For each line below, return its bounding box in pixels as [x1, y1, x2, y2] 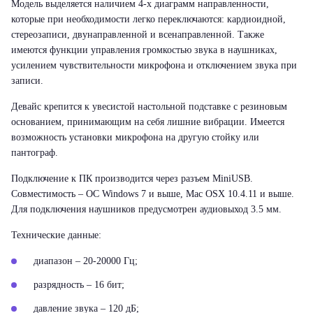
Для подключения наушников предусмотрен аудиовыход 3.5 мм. [11, 204, 282, 214]
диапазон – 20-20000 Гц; [34, 256, 138, 266]
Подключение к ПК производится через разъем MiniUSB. [11, 173, 253, 184]
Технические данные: [11, 230, 101, 240]
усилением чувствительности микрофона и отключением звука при [11, 60, 297, 71]
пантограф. [11, 147, 58, 158]
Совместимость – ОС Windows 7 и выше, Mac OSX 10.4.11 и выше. [11, 189, 294, 199]
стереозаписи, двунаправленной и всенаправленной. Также [11, 29, 264, 40]
